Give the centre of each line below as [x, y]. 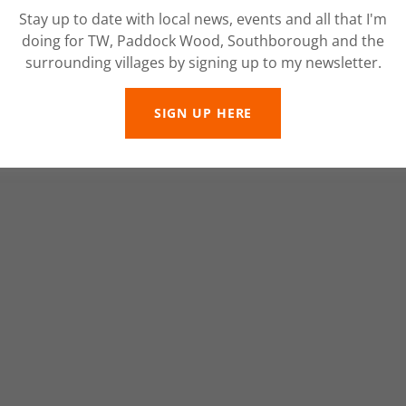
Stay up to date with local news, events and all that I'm [203, 19]
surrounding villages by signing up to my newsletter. [203, 62]
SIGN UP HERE [203, 113]
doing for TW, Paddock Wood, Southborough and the [203, 40]
